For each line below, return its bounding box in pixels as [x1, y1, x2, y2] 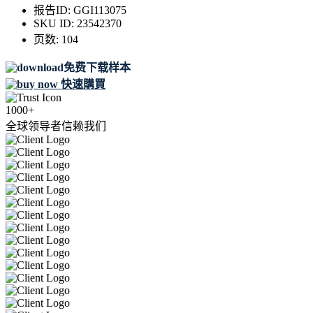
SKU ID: [34, 17, 77, 30]
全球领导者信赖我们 [6, 120, 106, 133]
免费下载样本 [64, 61, 131, 74]
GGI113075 [73, 4, 126, 17]
